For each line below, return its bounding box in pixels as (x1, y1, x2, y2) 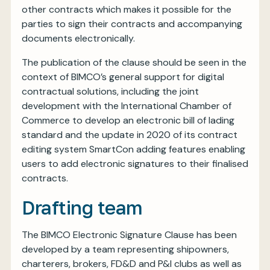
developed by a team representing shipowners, (22, 243, 229, 256)
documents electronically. (22, 32, 135, 45)
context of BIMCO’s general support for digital (22, 71, 224, 83)
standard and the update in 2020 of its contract (22, 128, 237, 141)
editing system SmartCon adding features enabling (22, 143, 245, 155)
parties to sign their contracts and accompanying (22, 17, 242, 30)
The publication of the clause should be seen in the (22, 56, 246, 69)
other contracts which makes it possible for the (22, 3, 231, 16)
